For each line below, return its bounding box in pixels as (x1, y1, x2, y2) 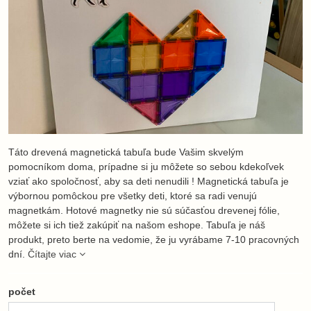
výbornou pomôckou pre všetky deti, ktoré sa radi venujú (8, 190, 257, 201)
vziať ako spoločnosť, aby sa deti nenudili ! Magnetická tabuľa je (8, 176, 289, 187)
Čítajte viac (28, 249, 76, 260)
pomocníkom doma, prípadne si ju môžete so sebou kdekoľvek (8, 161, 284, 172)
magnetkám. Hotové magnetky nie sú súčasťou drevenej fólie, (8, 205, 280, 216)
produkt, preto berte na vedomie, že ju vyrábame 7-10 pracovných (8, 234, 299, 245)
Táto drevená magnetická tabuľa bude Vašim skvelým (8, 146, 244, 158)
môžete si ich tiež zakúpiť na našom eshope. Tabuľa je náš (8, 219, 265, 230)
